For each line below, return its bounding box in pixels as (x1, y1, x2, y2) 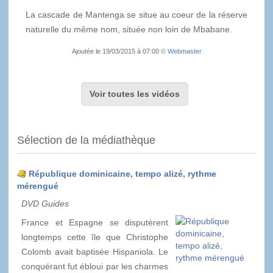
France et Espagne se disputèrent (21, 218, 168, 228)
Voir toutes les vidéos (90, 89, 180, 99)
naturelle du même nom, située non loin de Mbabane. (26, 24, 232, 35)
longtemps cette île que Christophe (21, 232, 168, 243)
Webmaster (167, 48, 202, 55)
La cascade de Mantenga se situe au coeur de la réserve (26, 10, 247, 20)
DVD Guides (21, 199, 69, 209)
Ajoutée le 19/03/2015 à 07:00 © (71, 48, 168, 55)
